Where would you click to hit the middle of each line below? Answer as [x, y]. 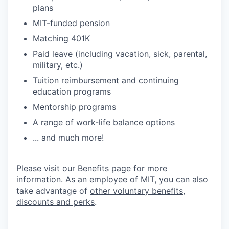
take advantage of [53, 191]
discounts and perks [55, 202]
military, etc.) [58, 65]
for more [149, 168]
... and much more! [68, 138]
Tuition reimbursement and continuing [106, 81]
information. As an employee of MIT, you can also [112, 180]
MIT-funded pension [71, 23]
